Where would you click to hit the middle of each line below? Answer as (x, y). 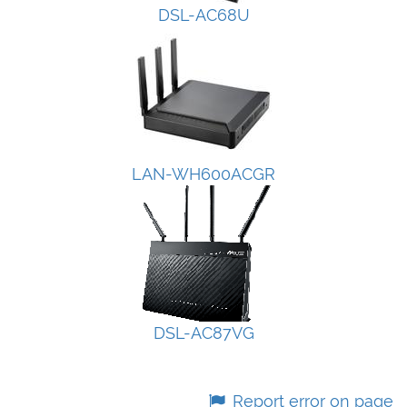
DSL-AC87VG (203, 333)
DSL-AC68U (203, 15)
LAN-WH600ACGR (203, 174)
